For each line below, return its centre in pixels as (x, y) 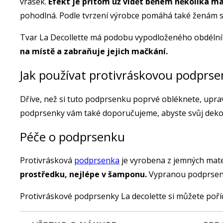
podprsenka (97, 161)
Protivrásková (47, 161)
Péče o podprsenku (72, 136)
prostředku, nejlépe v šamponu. (83, 174)
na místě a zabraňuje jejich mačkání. (94, 51)
